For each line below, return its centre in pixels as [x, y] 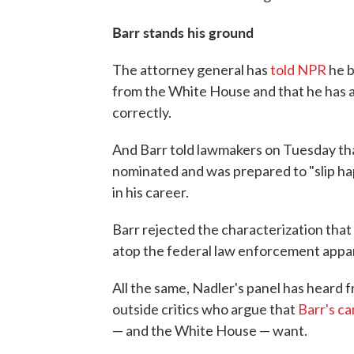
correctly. [142, 112]
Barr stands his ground [183, 32]
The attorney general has [190, 70]
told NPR [297, 70]
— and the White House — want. [210, 330]
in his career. [151, 192]
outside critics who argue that [205, 309]
